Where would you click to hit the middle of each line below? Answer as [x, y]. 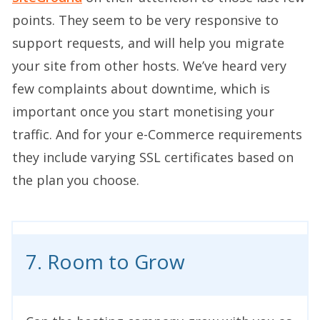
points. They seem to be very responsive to [145, 20]
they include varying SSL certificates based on [153, 157]
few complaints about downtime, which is [141, 88]
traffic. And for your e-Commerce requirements [157, 134]
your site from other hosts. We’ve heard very [149, 65]
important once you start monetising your [143, 111]
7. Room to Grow [105, 261]
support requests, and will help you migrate [148, 42]
